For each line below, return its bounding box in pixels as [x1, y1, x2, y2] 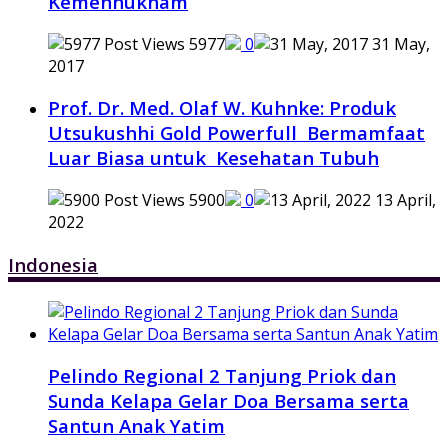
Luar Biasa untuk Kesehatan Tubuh [48, 145, 379, 171]
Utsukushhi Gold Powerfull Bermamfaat [48, 120, 425, 146]
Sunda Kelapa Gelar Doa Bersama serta [48, 388, 409, 414]
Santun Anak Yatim [48, 413, 225, 439]
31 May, [368, 32, 430, 55]
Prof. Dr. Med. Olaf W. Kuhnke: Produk [48, 95, 396, 121]
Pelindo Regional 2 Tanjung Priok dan [48, 363, 396, 389]
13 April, [371, 189, 436, 212]
